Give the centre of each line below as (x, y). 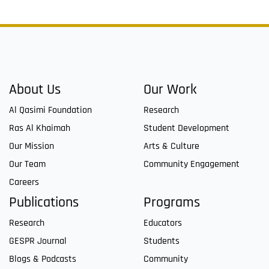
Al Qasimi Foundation (50, 110)
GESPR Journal (38, 241)
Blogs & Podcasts (43, 259)
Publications (44, 203)
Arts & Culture (171, 147)
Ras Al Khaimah (40, 128)
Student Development (186, 128)
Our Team (27, 165)
